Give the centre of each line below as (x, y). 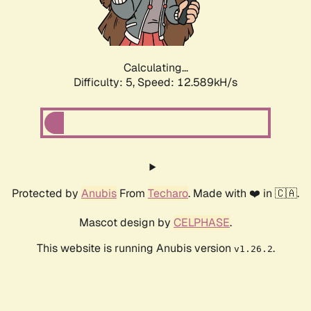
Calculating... (155, 68)
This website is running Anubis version (135, 249)
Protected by (47, 194)
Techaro (168, 194)
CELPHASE (202, 223)
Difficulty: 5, (106, 83)
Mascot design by (126, 223)
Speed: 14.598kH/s (187, 83)
